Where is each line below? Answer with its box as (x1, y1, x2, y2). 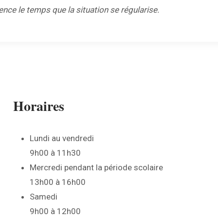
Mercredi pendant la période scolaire (30, 162, 163, 172)
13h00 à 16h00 (30, 177, 86, 187)
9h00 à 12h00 (30, 206, 81, 216)
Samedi (30, 191, 57, 201)
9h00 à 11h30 (30, 147, 81, 158)
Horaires (13, 95, 64, 116)
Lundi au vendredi (30, 133, 94, 143)
